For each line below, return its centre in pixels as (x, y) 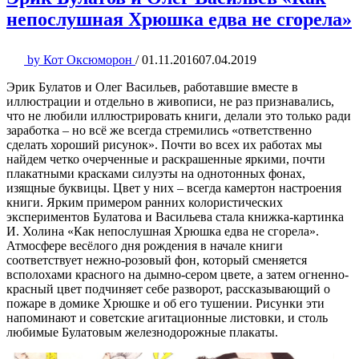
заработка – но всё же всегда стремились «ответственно (159, 130)
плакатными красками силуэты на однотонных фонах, (156, 173)
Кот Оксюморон (88, 59)
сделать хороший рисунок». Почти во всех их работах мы (164, 144)
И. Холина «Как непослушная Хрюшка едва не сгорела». (163, 231)
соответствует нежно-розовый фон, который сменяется (157, 260)
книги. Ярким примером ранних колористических (145, 202)
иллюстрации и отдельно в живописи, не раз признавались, (170, 101)
